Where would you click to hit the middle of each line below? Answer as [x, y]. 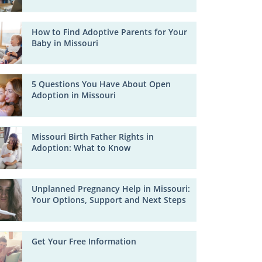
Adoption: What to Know [81, 147]
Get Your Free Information [84, 241]
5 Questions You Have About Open [101, 84]
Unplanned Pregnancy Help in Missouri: [111, 189]
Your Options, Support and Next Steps [109, 200]
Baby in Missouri [65, 43]
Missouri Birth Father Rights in [93, 136]
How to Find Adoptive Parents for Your [110, 32]
